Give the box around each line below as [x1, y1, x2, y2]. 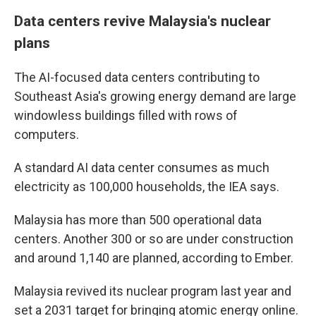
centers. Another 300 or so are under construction [14, 231, 293, 246]
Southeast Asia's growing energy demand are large [14, 89, 296, 104]
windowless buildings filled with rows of [14, 108, 238, 123]
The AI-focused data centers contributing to [14, 70, 260, 85]
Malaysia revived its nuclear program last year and [14, 284, 291, 298]
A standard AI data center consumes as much [14, 160, 269, 175]
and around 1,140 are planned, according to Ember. [14, 250, 293, 265]
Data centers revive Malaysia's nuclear [14, 12, 271, 30]
